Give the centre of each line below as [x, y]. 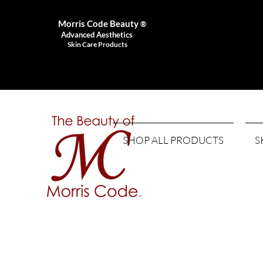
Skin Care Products [97, 44]
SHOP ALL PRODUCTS [173, 140]
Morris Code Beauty [98, 23]
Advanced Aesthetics [98, 35]
